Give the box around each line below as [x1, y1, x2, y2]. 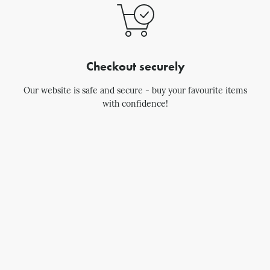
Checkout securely [86, 58, 185, 75]
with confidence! [102, 100, 168, 110]
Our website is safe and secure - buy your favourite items [24, 87, 247, 96]
